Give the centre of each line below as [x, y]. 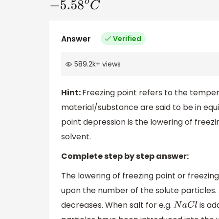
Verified [127, 38]
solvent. [76, 137]
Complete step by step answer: [125, 156]
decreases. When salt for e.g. [117, 205]
